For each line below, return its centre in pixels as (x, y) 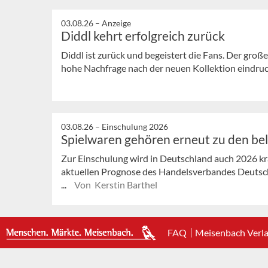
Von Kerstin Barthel (116, 185)
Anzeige (116, 23)
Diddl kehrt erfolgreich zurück (143, 35)
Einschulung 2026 (135, 127)
